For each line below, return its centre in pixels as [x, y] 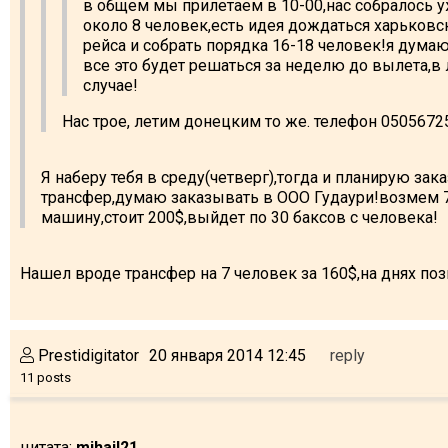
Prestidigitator [86, 355]
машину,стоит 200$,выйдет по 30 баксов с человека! [239, 217]
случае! [110, 85]
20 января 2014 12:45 [227, 355]
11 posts [45, 377]
